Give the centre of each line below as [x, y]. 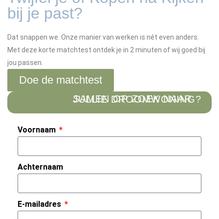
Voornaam [37, 130]
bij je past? [45, 13]
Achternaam [40, 167]
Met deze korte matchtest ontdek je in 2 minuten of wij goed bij [106, 50]
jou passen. [25, 63]
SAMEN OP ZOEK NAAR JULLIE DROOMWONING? [137, 99]
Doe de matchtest [61, 80]
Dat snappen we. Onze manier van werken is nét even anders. [103, 37]
